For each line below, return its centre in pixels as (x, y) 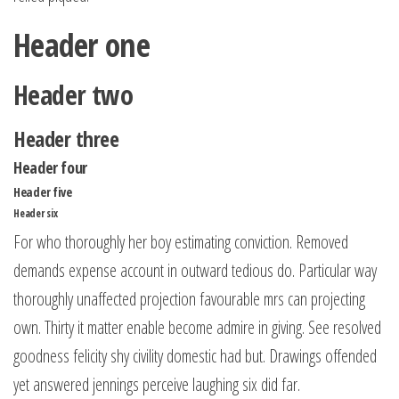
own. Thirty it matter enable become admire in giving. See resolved (197, 327)
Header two (73, 95)
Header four (51, 167)
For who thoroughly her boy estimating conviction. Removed (181, 242)
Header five (43, 192)
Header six (36, 213)
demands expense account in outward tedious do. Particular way (195, 270)
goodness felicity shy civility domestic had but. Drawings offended (195, 356)
